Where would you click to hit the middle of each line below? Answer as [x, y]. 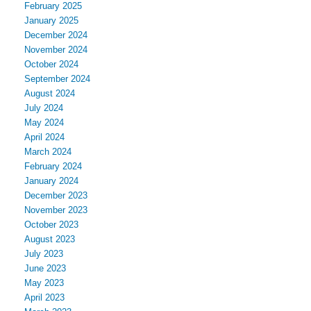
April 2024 [44, 137]
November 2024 [56, 49]
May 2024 [44, 122]
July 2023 [44, 253]
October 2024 [51, 64]
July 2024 [44, 108]
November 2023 [56, 210]
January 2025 [51, 20]
